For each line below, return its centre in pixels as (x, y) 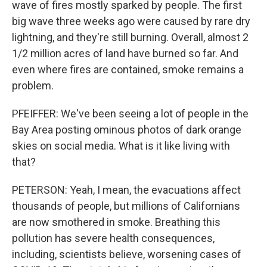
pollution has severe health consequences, (113, 238)
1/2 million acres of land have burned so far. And (125, 53)
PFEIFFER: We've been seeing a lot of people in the (130, 114)
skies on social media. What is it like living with (121, 146)
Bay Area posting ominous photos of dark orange (127, 130)
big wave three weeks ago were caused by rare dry (131, 21)
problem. (33, 86)
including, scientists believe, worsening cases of (127, 254)
